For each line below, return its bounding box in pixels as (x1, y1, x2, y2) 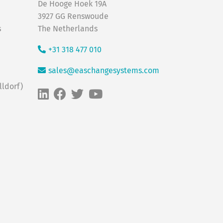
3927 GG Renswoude (38, 12, 109, 20)
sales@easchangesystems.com (48, 67, 159, 75)
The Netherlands (38, 25, 98, 33)
